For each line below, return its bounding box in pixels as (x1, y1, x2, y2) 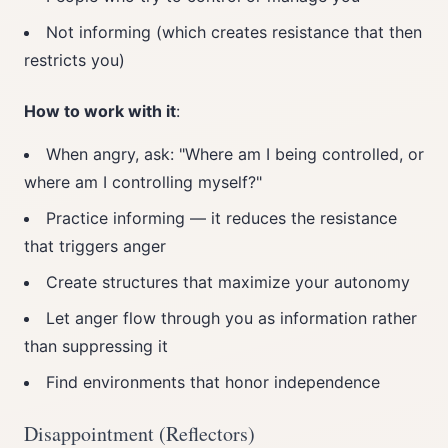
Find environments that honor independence (46, 372, 380, 392)
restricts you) (24, 50, 125, 70)
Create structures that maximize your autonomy (46, 272, 410, 292)
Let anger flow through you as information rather (46, 308, 417, 328)
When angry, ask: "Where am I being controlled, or (46, 144, 424, 164)
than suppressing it (24, 336, 168, 356)
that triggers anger (24, 236, 166, 256)
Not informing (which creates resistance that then (46, 22, 422, 42)
